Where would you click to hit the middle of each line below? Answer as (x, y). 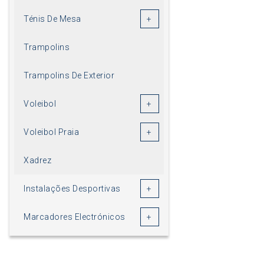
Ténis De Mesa (52, 19)
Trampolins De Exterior (69, 75)
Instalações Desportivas (72, 188)
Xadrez (37, 160)
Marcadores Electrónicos (75, 217)
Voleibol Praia (51, 132)
